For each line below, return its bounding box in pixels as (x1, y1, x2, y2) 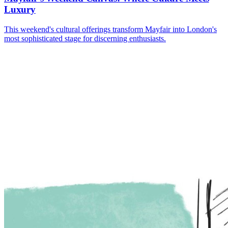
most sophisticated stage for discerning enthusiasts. (4, 34, 166, 43)
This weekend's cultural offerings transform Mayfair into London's (4, 24, 217, 34)
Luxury (4, 4, 36, 15)
